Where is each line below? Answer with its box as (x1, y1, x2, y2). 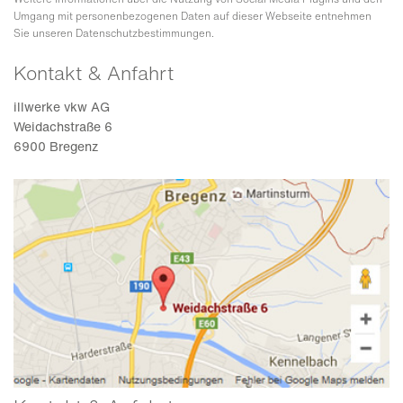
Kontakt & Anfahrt (13, 58, 174, 87)
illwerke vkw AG (13, 96, 110, 116)
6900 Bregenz (13, 136, 98, 156)
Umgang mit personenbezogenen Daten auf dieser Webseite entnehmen (13, 7, 372, 23)
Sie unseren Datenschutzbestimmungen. (13, 24, 214, 40)
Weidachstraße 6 (13, 116, 112, 136)
